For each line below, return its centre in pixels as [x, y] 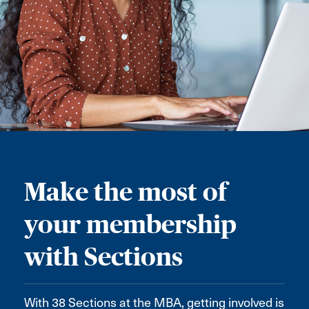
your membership [130, 225]
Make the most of [126, 192]
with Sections [103, 257]
